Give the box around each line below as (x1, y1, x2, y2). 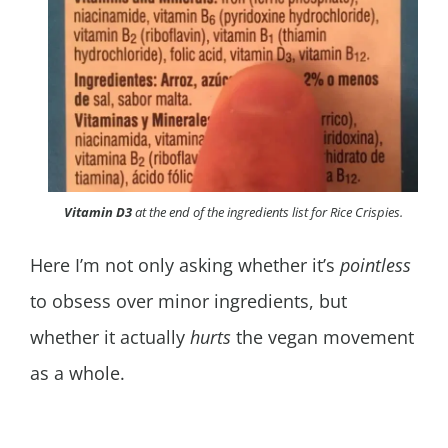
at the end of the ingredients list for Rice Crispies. (134, 202, 403, 221)
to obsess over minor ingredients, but (30, 288, 347, 313)
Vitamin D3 (63, 202, 135, 221)
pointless (340, 252, 411, 277)
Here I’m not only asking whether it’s (30, 252, 340, 277)
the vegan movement (236, 324, 414, 349)
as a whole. (30, 360, 125, 385)
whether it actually (30, 324, 185, 349)
